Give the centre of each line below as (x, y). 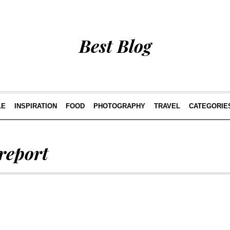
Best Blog (115, 46)
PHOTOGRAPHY (119, 106)
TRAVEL (167, 106)
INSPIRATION (36, 106)
